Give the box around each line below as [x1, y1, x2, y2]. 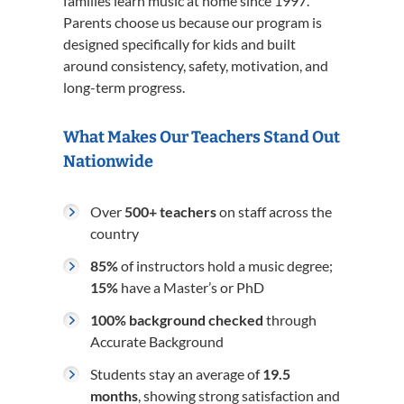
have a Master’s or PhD [118, 279, 264, 296]
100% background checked [90, 311, 263, 328]
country [90, 225, 139, 242]
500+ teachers [124, 203, 216, 220]
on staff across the [216, 203, 332, 220]
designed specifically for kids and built [63, 35, 296, 52]
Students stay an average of [90, 365, 262, 382]
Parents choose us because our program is [63, 14, 322, 31]
